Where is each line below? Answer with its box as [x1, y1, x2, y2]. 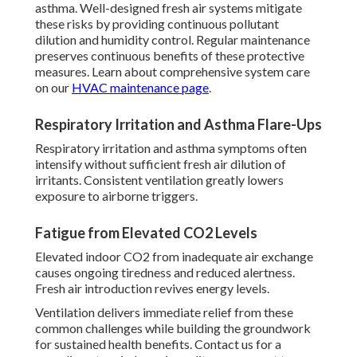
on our [35, 80, 72, 96]
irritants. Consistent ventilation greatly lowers [35, 172, 284, 188]
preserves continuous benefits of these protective [35, 48, 304, 64]
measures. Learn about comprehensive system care [35, 64, 310, 80]
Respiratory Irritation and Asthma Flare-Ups [35, 116, 322, 134]
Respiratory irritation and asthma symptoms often [35, 140, 307, 156]
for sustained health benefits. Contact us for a [35, 336, 281, 352]
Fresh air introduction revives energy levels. [35, 280, 269, 296]
